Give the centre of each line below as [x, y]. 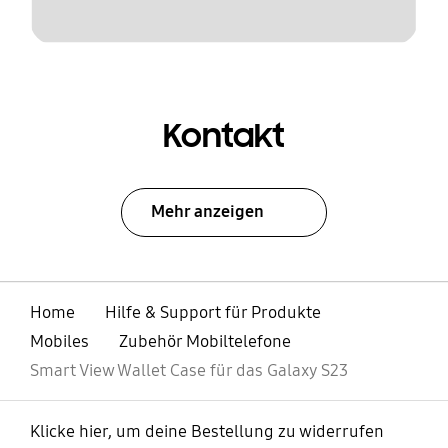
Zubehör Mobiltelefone [204, 341]
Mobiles [59, 341]
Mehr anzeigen [208, 211]
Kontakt [224, 135]
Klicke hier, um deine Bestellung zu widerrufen [206, 432]
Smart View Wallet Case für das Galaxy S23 [188, 370]
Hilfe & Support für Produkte [212, 312]
